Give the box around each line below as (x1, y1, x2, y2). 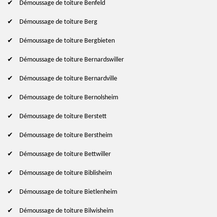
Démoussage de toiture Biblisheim (19, 169, 112, 177)
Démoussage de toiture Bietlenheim (19, 188, 117, 196)
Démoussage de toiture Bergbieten (19, 37, 115, 45)
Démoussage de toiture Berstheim (19, 131, 112, 139)
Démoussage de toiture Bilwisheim (19, 207, 113, 215)
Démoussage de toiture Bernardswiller (19, 56, 124, 63)
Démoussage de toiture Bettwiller (19, 150, 111, 158)
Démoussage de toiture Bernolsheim (19, 93, 118, 101)
